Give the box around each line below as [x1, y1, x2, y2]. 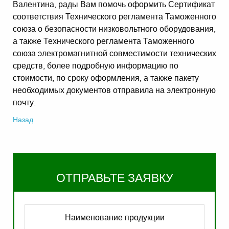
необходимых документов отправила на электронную [13, 86, 216, 96]
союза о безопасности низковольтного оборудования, [13, 25, 216, 34]
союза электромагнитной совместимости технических [13, 49, 216, 59]
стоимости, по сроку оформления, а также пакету [13, 74, 199, 83]
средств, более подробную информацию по [13, 61, 178, 71]
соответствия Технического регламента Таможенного [13, 12, 216, 22]
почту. [13, 98, 36, 108]
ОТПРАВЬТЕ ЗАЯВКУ [56, 168, 173, 185]
